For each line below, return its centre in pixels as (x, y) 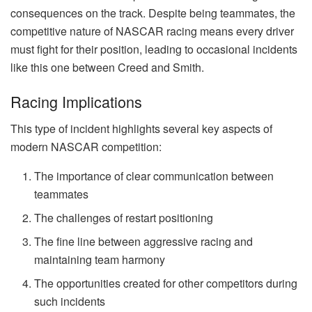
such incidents (70, 301)
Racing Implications (76, 102)
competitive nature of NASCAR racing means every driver (152, 31)
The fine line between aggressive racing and (144, 241)
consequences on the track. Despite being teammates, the (153, 13)
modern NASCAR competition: (86, 146)
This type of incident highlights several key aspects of (141, 128)
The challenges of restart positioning (124, 217)
